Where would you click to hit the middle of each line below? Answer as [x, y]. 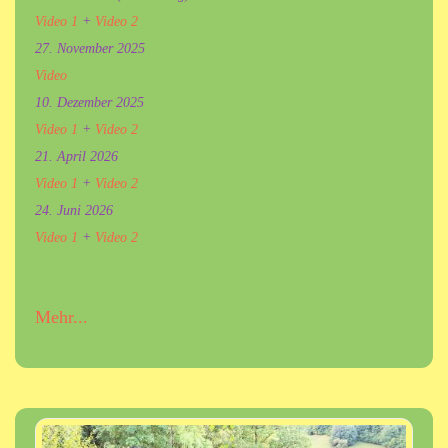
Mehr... [61, 316]
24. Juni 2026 [74, 210]
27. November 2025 [90, 48]
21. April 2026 [76, 156]
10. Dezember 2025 [89, 102]
